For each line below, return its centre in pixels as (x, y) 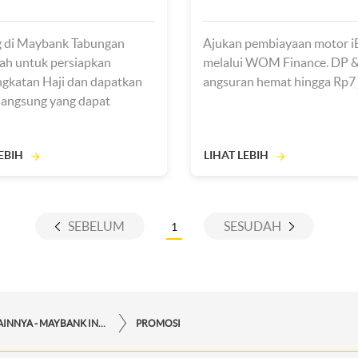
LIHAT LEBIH (236, 155)
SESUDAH (252, 226)
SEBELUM (96, 226)
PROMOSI (158, 323)
